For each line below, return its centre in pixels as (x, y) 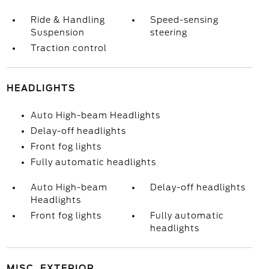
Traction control (68, 48)
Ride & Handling (68, 20)
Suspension (57, 32)
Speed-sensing (185, 20)
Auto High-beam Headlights (95, 115)
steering (169, 32)
